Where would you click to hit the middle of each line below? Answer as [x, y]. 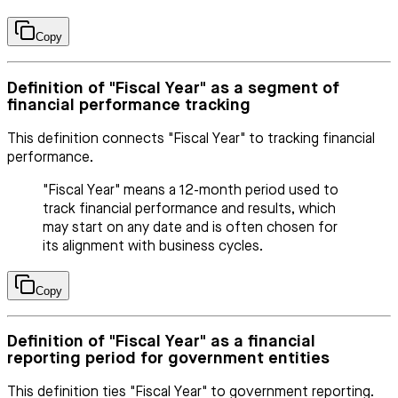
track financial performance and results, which [189, 209]
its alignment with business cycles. [153, 247]
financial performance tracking [129, 105]
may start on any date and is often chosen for [190, 228]
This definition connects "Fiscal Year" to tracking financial [191, 139]
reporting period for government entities [168, 359]
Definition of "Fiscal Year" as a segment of [173, 88]
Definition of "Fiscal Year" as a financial [161, 342]
